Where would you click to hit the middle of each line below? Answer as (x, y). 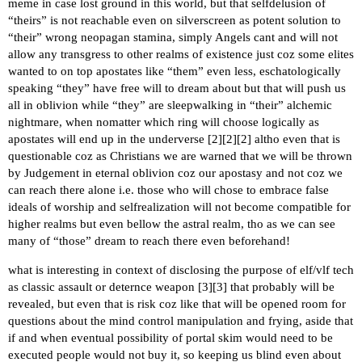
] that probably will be (279, 287)
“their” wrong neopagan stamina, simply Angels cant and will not (173, 38)
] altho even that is (294, 139)
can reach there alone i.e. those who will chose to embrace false (168, 190)
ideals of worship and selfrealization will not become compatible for (179, 207)
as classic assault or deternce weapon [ (105, 287)
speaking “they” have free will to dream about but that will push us (177, 88)
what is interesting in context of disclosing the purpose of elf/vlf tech (181, 270)
